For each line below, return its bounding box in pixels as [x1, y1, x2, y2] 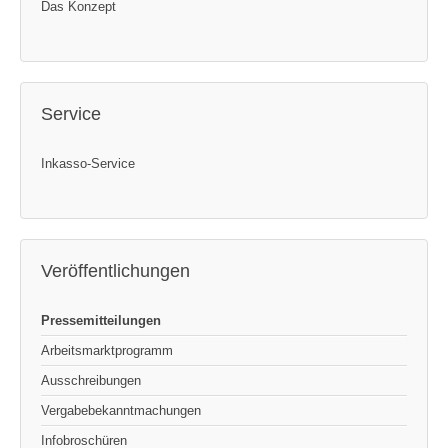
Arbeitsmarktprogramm [41, 342, 173, 358]
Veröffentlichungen [41, 260, 190, 281]
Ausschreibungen [41, 372, 141, 388]
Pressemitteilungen [41, 312, 161, 328]
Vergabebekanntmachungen [41, 402, 201, 418]
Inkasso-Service [41, 155, 135, 171]
